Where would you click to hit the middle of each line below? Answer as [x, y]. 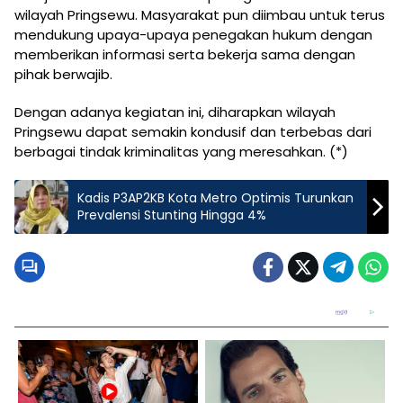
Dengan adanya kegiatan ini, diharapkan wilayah [175, 112]
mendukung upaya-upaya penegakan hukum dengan [193, 35]
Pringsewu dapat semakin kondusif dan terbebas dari [193, 132]
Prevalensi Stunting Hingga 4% [172, 215]
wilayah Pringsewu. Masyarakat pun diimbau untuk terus [200, 15]
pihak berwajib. [63, 75]
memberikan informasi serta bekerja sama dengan [185, 55]
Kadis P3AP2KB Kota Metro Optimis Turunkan [215, 198]
